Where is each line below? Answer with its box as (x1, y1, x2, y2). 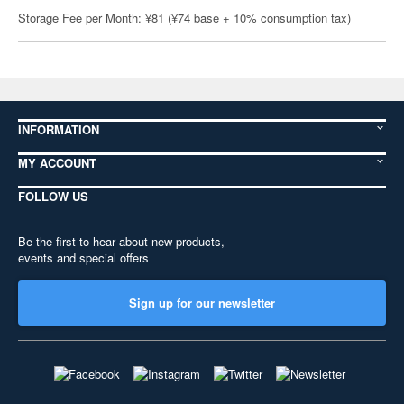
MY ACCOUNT (18, 154, 96, 171)
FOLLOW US (18, 188, 88, 205)
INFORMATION (18, 121, 99, 138)
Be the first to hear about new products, (18, 233, 225, 250)
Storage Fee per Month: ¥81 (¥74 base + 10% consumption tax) (18, 9, 351, 26)
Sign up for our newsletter (129, 294, 275, 311)
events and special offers (18, 249, 149, 266)
